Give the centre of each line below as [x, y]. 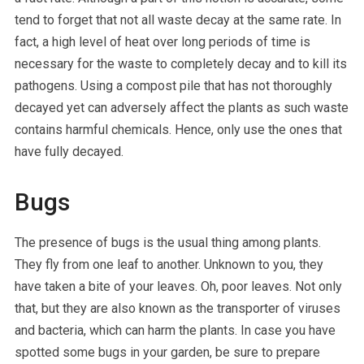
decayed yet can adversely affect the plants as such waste [181, 107]
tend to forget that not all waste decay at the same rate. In [178, 19]
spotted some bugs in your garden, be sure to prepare [167, 352]
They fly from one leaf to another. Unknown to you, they [169, 264]
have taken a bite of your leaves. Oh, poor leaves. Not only [178, 286]
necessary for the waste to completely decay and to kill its [180, 63]
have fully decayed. [69, 151]
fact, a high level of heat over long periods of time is [162, 41]
